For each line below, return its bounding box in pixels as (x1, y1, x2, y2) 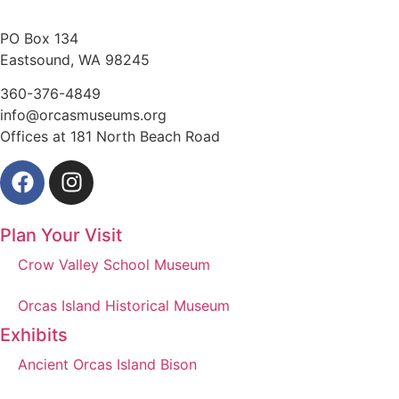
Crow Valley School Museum (18, 255, 210, 273)
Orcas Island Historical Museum (18, 296, 230, 314)
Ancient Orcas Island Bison (18, 354, 197, 373)
